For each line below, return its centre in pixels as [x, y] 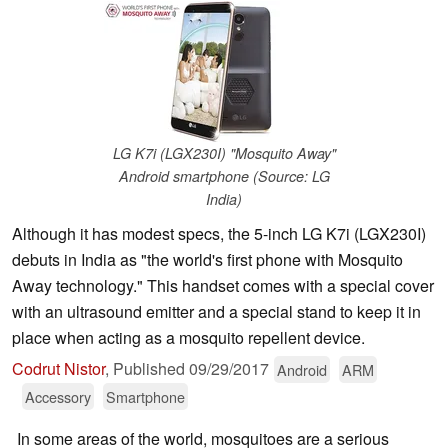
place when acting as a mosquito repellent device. [188, 338]
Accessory [58, 397]
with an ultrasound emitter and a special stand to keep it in [216, 312]
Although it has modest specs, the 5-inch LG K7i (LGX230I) [219, 234]
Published [151, 369]
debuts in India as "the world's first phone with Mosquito [207, 260]
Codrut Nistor [58, 369]
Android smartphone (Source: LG [224, 176]
